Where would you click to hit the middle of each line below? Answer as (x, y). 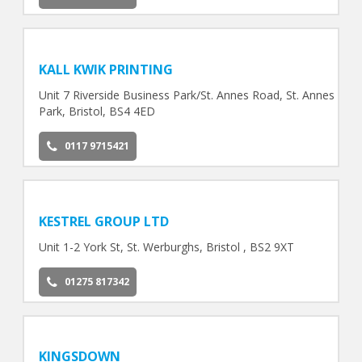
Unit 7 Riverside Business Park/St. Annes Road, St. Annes (186, 95)
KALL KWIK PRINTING (105, 69)
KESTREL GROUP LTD (103, 221)
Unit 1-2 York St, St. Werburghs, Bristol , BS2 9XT (166, 246)
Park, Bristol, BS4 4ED (97, 111)
